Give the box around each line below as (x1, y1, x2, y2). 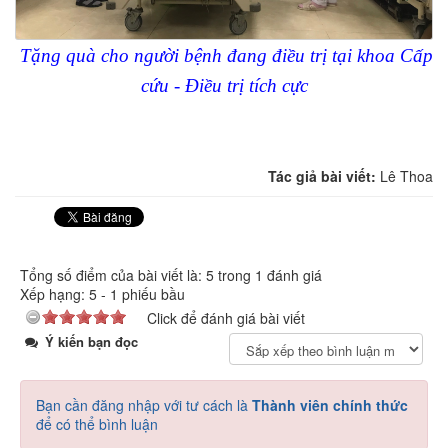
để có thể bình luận (36, 414, 158, 435)
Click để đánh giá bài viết (147, 308, 305, 329)
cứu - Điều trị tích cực (140, 75, 308, 97)
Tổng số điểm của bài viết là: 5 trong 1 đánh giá (20, 265, 322, 286)
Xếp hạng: (20, 284, 89, 305)
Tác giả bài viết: (268, 166, 380, 187)
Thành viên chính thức (252, 395, 408, 416)
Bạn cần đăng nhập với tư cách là (36, 395, 252, 416)
